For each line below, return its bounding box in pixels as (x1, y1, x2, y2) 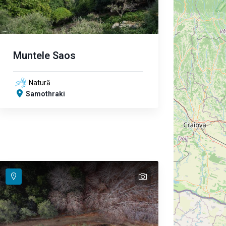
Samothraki (26, 90, 65, 98)
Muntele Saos (13, 49, 76, 62)
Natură (29, 79, 50, 87)
